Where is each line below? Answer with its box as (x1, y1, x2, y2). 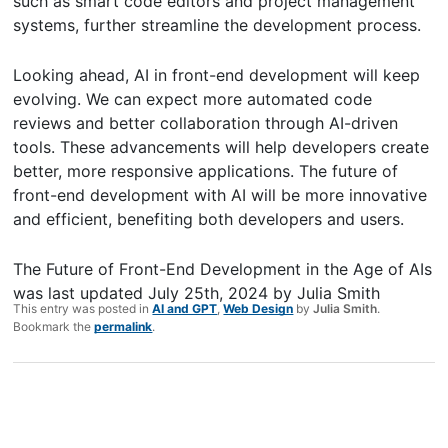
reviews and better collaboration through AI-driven (13, 112, 399, 133)
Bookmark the (13, 318, 95, 334)
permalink (94, 318, 153, 334)
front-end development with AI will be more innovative (13, 184, 428, 205)
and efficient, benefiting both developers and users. (13, 208, 405, 229)
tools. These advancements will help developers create (13, 136, 430, 157)
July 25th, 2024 (148, 282, 269, 303)
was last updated (13, 282, 149, 303)
